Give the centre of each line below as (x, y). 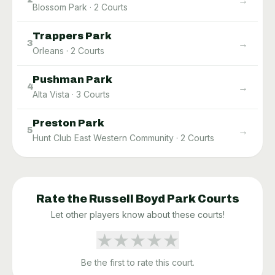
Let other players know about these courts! (137, 214)
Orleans (48, 50)
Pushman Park (72, 79)
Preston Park (68, 123)
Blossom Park (60, 7)
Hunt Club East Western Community (103, 137)
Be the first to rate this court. (137, 262)
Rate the (62, 199)
